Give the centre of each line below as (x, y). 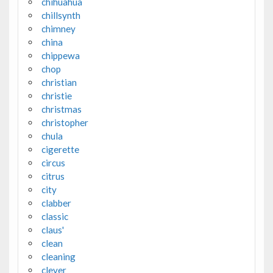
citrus (53, 176)
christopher (65, 123)
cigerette (60, 150)
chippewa (60, 56)
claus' (52, 230)
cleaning (58, 257)
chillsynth (61, 16)
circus (53, 163)
